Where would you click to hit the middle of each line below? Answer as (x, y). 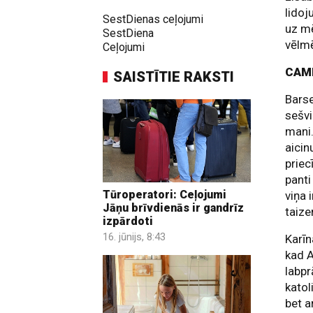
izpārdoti (128, 221)
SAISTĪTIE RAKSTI (174, 77)
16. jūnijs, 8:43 (134, 237)
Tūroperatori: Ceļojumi (165, 195)
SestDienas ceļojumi (153, 19)
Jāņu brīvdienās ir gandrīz (173, 208)
